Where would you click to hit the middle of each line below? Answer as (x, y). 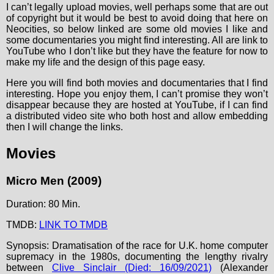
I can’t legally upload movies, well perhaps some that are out (137, 7)
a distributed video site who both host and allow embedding (137, 116)
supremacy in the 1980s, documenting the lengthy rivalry (137, 257)
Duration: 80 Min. (43, 204)
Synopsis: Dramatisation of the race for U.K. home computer (137, 246)
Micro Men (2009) (54, 180)
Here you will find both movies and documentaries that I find (137, 83)
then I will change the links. (65, 127)
